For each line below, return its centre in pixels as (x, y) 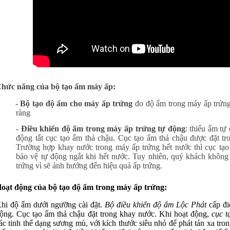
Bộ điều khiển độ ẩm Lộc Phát (156, 205)
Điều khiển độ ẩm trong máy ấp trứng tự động (103, 128)
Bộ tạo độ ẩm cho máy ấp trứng (76, 103)
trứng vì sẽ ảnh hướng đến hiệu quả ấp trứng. (90, 165)
